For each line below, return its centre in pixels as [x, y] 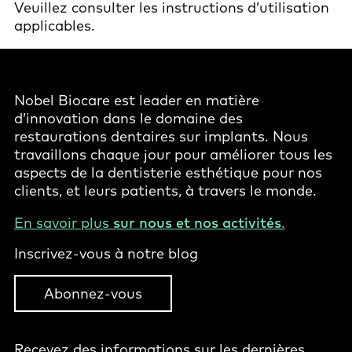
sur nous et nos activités [197, 223]
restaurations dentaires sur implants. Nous [161, 137]
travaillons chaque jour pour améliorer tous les [173, 155]
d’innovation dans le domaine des [128, 119]
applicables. [55, 26]
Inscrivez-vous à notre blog [106, 254]
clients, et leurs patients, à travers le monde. [165, 191]
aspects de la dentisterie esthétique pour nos [168, 173]
